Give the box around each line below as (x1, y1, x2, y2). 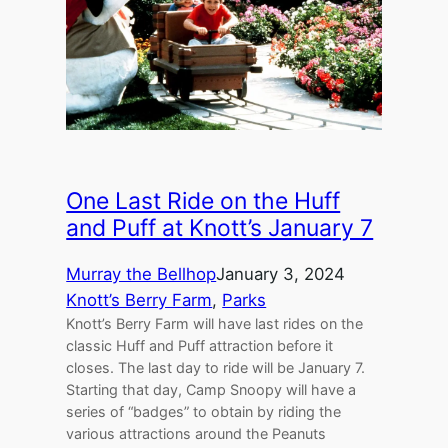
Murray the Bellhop (66, 263, 217, 284)
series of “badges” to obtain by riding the (66, 402, 342, 420)
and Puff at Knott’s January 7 (66, 213, 374, 242)
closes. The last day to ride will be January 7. (66, 358, 366, 376)
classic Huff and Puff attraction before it (66, 336, 334, 354)
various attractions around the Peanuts (66, 424, 327, 442)
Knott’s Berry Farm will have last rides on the (66, 314, 364, 332)
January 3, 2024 (216, 263, 346, 284)
